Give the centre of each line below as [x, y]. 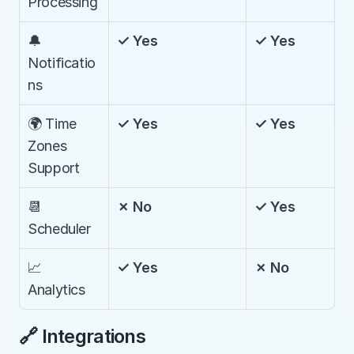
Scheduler [59, 229]
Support [54, 168]
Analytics [56, 290]
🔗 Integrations [82, 336]
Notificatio [62, 63]
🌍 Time [52, 124]
